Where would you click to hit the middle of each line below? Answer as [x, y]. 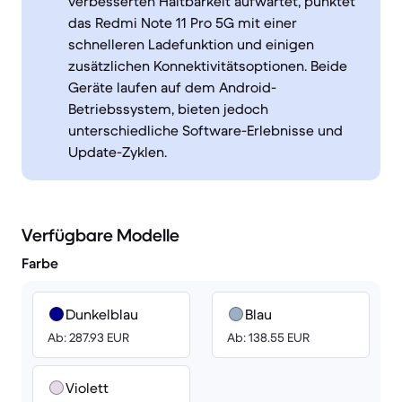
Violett [87, 388]
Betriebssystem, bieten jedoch [168, 109]
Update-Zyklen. [118, 152]
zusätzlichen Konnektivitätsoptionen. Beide [208, 66]
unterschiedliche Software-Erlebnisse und [205, 130]
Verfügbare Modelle [100, 236]
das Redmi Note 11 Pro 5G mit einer [183, 22]
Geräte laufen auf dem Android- [172, 87]
